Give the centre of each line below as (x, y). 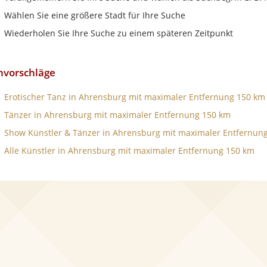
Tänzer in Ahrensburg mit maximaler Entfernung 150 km (117, 115)
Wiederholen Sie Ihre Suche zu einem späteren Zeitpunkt (118, 33)
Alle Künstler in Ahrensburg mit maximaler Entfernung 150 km (129, 150)
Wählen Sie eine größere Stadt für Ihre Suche (94, 15)
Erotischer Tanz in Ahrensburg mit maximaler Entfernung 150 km (134, 97)
